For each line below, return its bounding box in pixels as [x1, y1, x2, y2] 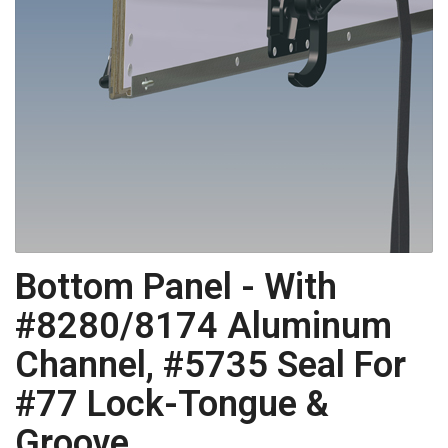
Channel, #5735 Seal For [15, 343, 406, 386]
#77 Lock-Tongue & [15, 382, 329, 425]
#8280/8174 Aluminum [15, 304, 392, 347]
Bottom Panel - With [15, 265, 337, 308]
